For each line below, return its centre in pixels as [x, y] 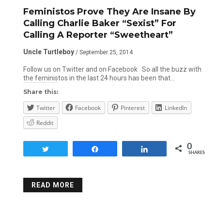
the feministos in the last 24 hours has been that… [99, 78]
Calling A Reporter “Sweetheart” [98, 35]
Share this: [40, 92]
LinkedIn [176, 108]
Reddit [45, 123]
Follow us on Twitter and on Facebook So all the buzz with [112, 69]
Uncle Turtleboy [48, 52]
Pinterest [132, 108]
